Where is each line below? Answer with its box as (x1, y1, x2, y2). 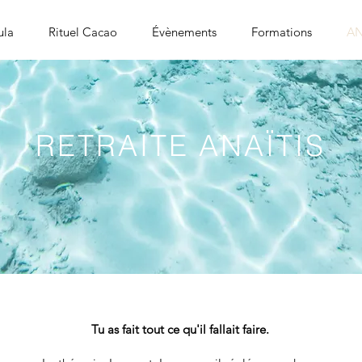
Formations (250, 24, 312, 40)
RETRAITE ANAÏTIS (36, 128, 326, 163)
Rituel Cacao (48, 24, 117, 40)
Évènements (151, 24, 217, 40)
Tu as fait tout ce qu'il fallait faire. (91, 322, 269, 337)
